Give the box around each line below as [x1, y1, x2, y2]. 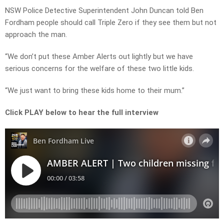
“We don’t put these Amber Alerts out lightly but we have [5, 52, 193, 61]
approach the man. [5, 30, 67, 39]
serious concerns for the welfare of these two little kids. [5, 64, 194, 73]
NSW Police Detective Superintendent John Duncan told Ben [5, 6, 203, 15]
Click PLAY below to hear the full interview [5, 108, 158, 117]
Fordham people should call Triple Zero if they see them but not [5, 18, 216, 27]
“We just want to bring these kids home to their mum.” [5, 86, 184, 95]
